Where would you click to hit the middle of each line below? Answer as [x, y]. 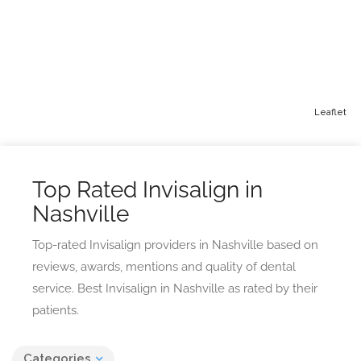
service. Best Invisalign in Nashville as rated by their [175, 288]
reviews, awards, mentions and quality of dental [164, 267]
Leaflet [330, 112]
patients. [56, 310]
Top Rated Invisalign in [147, 190]
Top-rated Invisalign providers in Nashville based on [175, 245]
